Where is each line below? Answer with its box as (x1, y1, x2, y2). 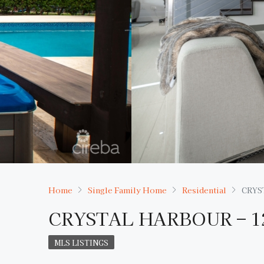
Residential (182, 184, 226, 196)
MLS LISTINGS (54, 237, 108, 247)
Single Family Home (88, 184, 167, 196)
